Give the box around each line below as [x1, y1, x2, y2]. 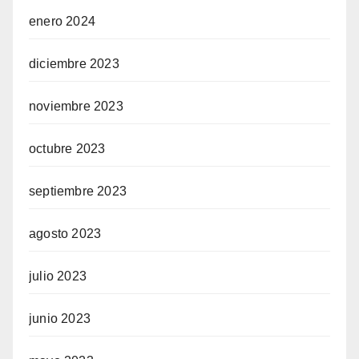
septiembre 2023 [29, 184, 127, 198]
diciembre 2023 [29, 57, 119, 71]
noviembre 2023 [29, 99, 123, 113]
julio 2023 [29, 269, 87, 283]
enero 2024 [29, 14, 95, 28]
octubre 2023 [29, 142, 106, 155]
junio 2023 [29, 312, 91, 325]
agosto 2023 [29, 227, 102, 240]
